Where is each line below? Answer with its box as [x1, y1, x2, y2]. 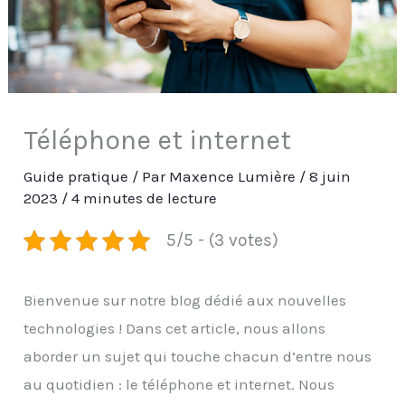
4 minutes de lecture [71, 189, 218, 208]
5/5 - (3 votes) [165, 230, 278, 251]
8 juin [309, 167, 352, 186]
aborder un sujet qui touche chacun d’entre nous [24, 347, 372, 366]
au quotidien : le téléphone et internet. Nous [24, 375, 335, 394]
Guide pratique [24, 167, 129, 186]
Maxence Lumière [169, 167, 300, 186]
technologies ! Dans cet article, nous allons [24, 319, 326, 338]
